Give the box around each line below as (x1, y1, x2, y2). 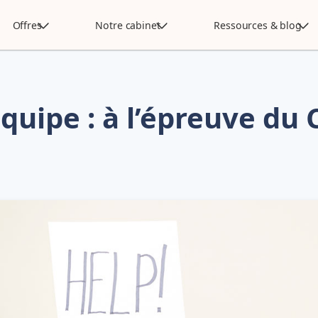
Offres (12, 18, 42, 32)
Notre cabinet (95, 18, 160, 32)
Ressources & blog (214, 18, 302, 32)
